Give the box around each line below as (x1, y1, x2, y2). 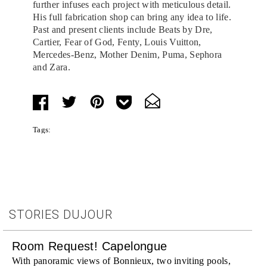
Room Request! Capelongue (12, 239, 167, 253)
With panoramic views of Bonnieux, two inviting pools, (12, 255, 231, 266)
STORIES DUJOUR (9, 207, 113, 222)
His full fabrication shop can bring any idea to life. (33, 11, 231, 22)
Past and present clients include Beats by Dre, (33, 24, 213, 35)
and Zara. (33, 61, 70, 72)
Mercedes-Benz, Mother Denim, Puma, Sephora (33, 49, 222, 60)
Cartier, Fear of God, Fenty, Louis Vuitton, (33, 36, 201, 47)
